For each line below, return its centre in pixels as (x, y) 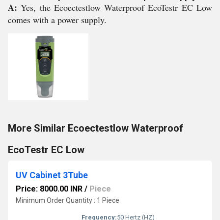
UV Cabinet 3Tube (52, 175)
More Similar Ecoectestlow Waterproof (96, 128)
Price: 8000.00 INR (49, 189)
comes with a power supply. (57, 20)
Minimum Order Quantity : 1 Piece (68, 200)
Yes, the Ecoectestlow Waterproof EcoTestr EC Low (117, 7)
